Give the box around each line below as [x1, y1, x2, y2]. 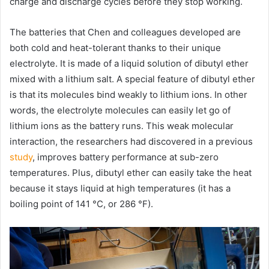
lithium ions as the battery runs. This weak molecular [10, 120, 234, 132]
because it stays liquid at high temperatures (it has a [10, 183, 231, 195]
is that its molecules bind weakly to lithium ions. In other [10, 89, 247, 101]
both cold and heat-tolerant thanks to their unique [10, 42, 221, 54]
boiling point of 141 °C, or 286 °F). [10, 198, 153, 210]
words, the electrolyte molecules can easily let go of [10, 104, 231, 116]
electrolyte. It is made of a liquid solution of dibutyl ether [10, 58, 249, 70]
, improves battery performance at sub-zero [32, 151, 219, 163]
